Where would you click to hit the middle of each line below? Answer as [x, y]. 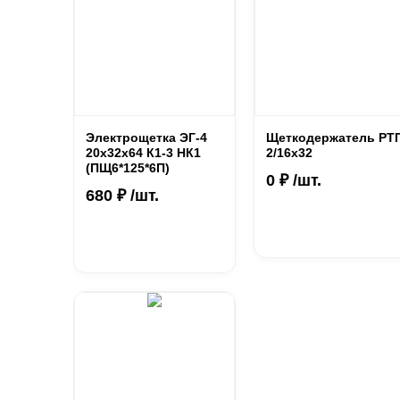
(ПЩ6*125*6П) [128, 168]
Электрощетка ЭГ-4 [146, 137]
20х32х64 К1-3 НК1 [143, 153]
